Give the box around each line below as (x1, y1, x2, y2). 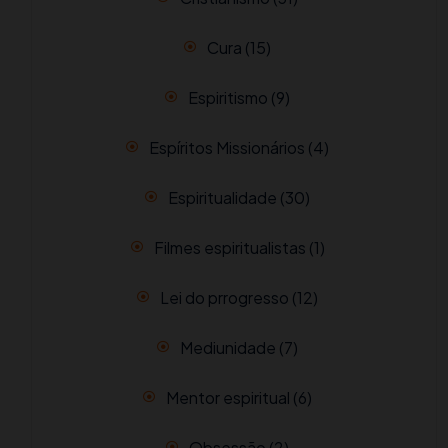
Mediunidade (180, 337, 276, 359)
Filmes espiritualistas (153, 237, 306, 259)
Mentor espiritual (166, 387, 290, 409)
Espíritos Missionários (149, 137, 305, 159)
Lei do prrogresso (160, 287, 289, 309)
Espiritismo (188, 87, 268, 109)
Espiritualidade (168, 187, 277, 209)
